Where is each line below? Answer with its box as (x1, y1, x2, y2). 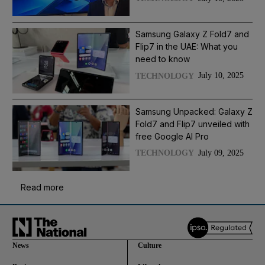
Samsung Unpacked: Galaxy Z (135, 106, 253, 117)
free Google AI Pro (135, 131, 209, 141)
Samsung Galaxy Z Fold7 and (135, 29, 249, 40)
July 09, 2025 (198, 148, 244, 157)
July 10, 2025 (198, 71, 244, 80)
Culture (138, 241, 161, 250)
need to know (135, 54, 190, 64)
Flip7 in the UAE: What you (135, 41, 238, 52)
